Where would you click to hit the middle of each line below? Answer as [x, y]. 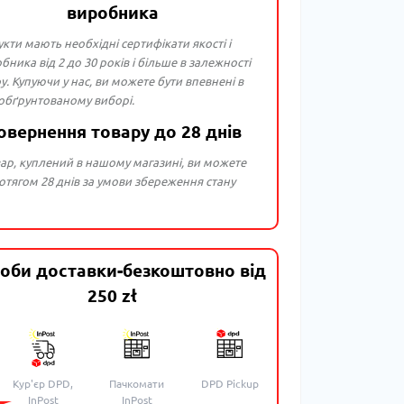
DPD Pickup [230, 384]
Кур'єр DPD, [43, 384]
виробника [112, 12]
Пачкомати [137, 384]
